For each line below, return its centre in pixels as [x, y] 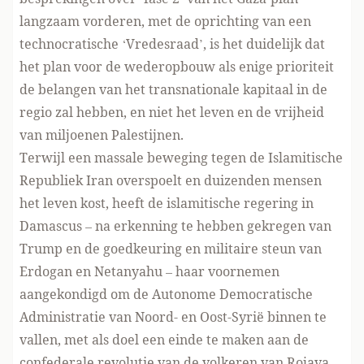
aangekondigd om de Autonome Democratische [166, 294]
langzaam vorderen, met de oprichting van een [165, 21]
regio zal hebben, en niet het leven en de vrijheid [172, 112]
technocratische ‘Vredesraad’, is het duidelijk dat [172, 44]
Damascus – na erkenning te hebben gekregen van [175, 226]
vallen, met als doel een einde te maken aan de [164, 340]
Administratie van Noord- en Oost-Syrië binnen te [173, 317]
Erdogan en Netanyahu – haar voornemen [149, 271]
